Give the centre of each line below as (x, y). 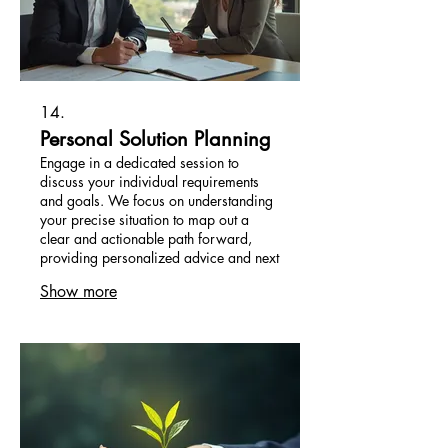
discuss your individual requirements (149, 182)
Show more (78, 292)
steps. (57, 277)
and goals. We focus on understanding (156, 201)
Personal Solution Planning (155, 139)
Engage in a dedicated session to (139, 163)
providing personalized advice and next (159, 258)
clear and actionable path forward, (146, 239)
